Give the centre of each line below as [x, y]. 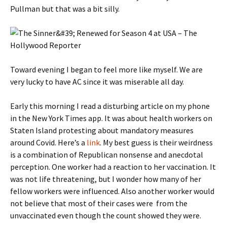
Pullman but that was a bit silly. [65, 9]
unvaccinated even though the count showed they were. [106, 215]
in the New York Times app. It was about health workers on [111, 118]
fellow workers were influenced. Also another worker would [112, 191]
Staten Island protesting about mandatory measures [102, 130]
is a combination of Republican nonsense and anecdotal [107, 155]
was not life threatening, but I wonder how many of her [106, 179]
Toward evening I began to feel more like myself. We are [106, 69]
